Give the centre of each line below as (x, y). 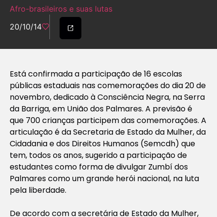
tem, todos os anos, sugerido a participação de (98, 155)
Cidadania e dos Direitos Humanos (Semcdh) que (102, 143)
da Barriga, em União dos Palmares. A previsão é (101, 108)
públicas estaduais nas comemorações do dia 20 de (108, 85)
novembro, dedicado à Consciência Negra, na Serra (107, 97)
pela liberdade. (38, 190)
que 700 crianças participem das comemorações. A (108, 120)
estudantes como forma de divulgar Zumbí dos (99, 167)
